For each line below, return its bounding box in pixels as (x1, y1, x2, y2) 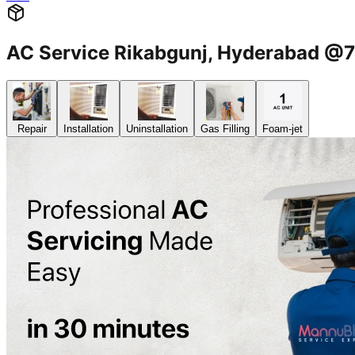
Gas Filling (200, 123, 250, 136)
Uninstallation (126, 123, 188, 136)
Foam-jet (262, 123, 303, 136)
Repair (17, 123, 47, 136)
